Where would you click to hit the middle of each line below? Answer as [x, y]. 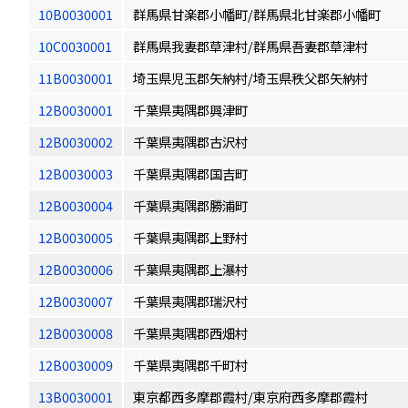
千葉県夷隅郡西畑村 [190, 333]
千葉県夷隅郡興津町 [190, 110]
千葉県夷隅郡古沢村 [190, 142]
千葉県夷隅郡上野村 [190, 237]
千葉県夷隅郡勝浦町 [190, 205]
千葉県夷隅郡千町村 [190, 365]
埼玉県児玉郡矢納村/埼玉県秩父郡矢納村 [250, 78]
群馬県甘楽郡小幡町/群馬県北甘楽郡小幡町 [257, 14]
